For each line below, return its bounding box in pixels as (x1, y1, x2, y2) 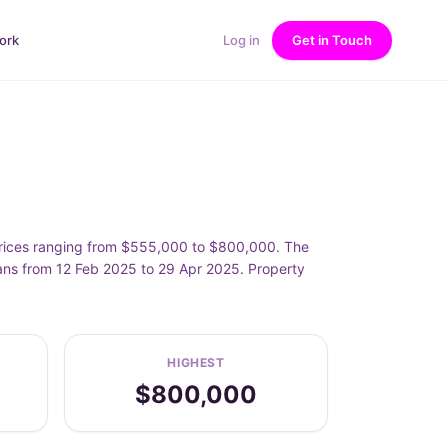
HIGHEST (167, 355, 225, 370)
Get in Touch (292, 31, 372, 48)
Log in (223, 31, 260, 48)
